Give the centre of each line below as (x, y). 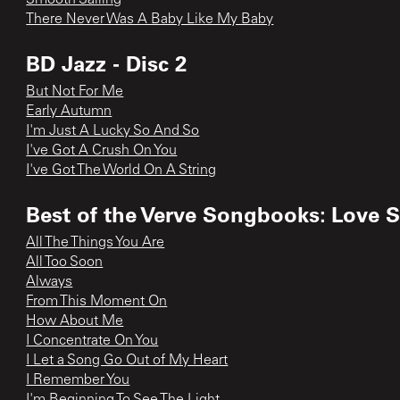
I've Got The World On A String (121, 170)
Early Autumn (69, 111)
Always (50, 282)
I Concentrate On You (92, 341)
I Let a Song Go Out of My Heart (127, 360)
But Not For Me (75, 92)
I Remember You (78, 380)
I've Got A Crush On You (102, 150)
